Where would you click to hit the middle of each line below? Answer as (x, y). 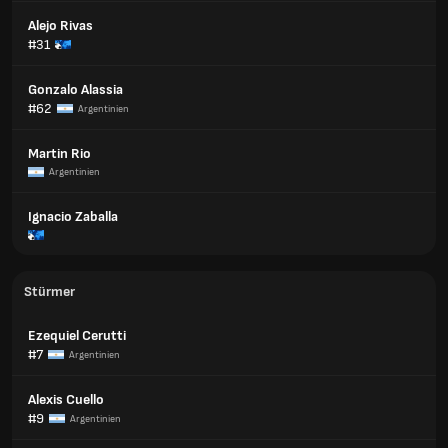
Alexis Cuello (66, 399)
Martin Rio (59, 153)
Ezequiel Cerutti (77, 335)
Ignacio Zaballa (73, 216)
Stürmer (49, 291)
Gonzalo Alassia (75, 89)
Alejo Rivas (60, 25)
